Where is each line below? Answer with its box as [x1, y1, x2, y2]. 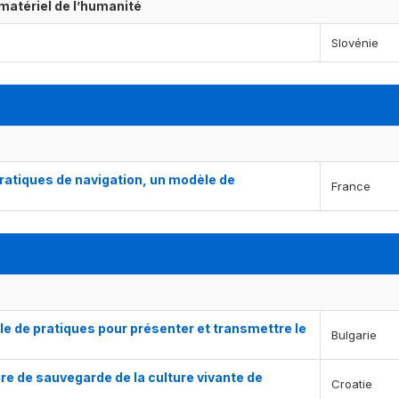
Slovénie [331, 36, 379, 51]
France [331, 179, 370, 194]
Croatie [331, 377, 372, 392]
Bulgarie [331, 328, 377, 343]
